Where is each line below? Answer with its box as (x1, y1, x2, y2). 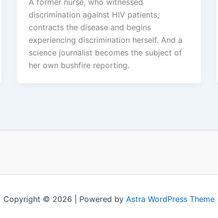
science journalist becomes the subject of (28, 47, 182, 57)
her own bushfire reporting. (28, 60, 129, 70)
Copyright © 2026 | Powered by (3, 194, 126, 204)
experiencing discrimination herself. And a (28, 35, 182, 45)
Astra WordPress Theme (126, 194, 215, 204)
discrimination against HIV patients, (28, 9, 159, 19)
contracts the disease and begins (28, 22, 151, 32)
